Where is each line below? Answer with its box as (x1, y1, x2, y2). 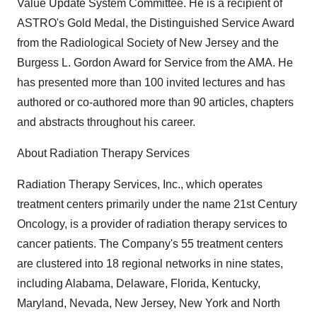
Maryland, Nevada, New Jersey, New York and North (17, 297, 280, 309)
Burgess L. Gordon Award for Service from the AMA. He (17, 57, 293, 69)
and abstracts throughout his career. (17, 116, 195, 128)
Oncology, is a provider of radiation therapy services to (17, 218, 287, 230)
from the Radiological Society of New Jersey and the (17, 37, 279, 49)
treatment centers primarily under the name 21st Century (17, 198, 297, 210)
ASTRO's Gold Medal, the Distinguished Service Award (17, 17, 294, 29)
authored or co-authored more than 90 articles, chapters (17, 96, 294, 108)
